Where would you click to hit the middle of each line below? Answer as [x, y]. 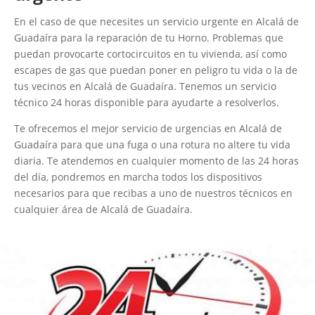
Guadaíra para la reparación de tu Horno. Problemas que [149, 38]
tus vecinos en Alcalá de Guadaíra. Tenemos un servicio [145, 86]
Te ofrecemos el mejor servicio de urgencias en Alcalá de [148, 129]
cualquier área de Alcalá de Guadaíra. [103, 210]
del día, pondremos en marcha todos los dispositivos [138, 177]
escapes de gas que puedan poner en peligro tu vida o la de [156, 70]
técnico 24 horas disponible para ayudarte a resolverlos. [147, 103]
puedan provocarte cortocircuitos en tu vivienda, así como [150, 54]
